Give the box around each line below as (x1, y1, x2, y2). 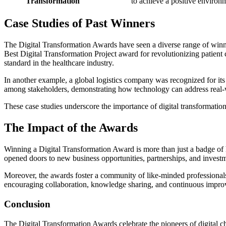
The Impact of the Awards (4, 121, 138, 135)
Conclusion (4, 198, 50, 209)
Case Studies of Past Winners (4, 17, 155, 30)
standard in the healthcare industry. (4, 59, 114, 68)
